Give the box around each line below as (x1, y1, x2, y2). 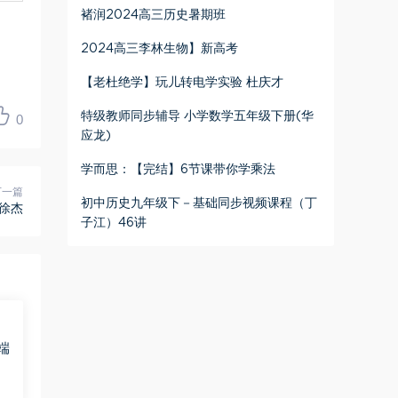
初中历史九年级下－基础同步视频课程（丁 (81, 197, 317, 210)
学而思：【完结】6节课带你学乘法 (81, 163, 275, 176)
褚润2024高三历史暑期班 (81, 9, 226, 21)
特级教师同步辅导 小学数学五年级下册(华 (81, 110, 314, 123)
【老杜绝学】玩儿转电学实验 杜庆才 (81, 76, 283, 89)
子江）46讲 (81, 217, 147, 229)
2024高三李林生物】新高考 (81, 43, 238, 55)
